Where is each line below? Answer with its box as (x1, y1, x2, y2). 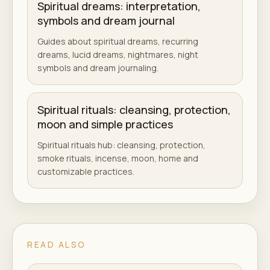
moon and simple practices (37, 116, 173, 131)
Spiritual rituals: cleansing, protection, (37, 102, 231, 117)
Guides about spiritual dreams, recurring (37, 35, 198, 47)
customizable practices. (37, 165, 134, 177)
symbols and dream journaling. (37, 61, 159, 74)
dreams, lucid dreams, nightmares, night (37, 48, 198, 60)
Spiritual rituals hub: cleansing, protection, (37, 139, 206, 151)
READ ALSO (27, 238, 86, 250)
